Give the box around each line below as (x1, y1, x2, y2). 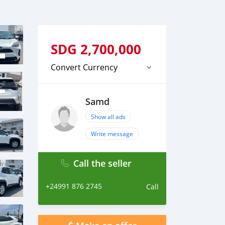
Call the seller (73, 157, 132, 169)
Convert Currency (51, 62, 118, 73)
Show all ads (91, 113, 126, 121)
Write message (91, 130, 133, 138)
